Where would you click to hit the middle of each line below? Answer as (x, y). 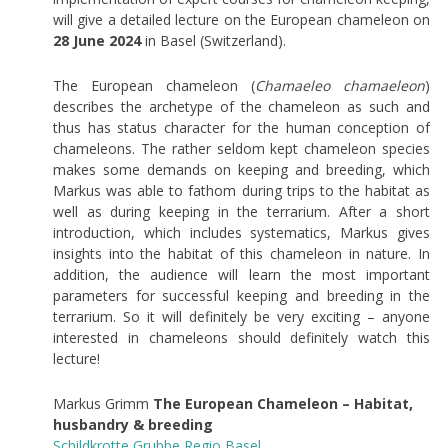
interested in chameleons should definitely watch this (241, 337)
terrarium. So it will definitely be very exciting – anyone (241, 316)
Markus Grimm (102, 403)
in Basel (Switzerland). (213, 40)
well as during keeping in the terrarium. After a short (241, 211)
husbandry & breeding (132, 424)
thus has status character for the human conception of (241, 127)
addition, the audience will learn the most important (241, 274)
